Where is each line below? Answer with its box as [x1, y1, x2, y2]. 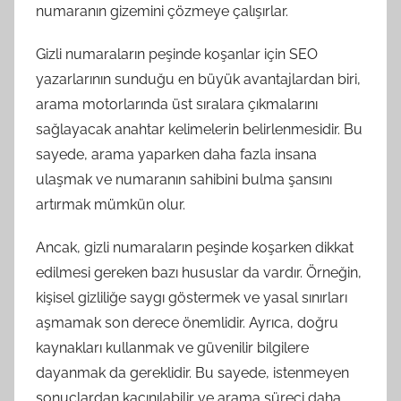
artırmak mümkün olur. [36, 196, 185, 213]
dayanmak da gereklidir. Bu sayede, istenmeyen [36, 364, 349, 381]
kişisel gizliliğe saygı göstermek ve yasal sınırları [36, 289, 347, 306]
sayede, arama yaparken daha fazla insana [36, 146, 317, 163]
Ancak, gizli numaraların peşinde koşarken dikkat [36, 239, 354, 256]
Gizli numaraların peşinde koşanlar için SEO [36, 46, 318, 63]
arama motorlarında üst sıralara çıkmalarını [36, 96, 318, 113]
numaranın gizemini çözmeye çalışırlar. [36, 3, 288, 20]
